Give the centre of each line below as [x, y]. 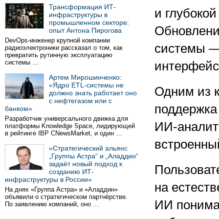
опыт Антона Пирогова [85, 30]
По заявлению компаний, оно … [52, 204]
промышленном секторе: [89, 22]
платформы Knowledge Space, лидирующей [70, 126]
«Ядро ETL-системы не [86, 85]
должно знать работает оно [93, 93]
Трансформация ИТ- [82, 7]
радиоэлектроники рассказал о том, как [64, 48]
